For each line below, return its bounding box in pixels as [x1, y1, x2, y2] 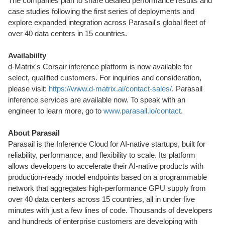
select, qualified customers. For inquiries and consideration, [8, 73, 201, 82]
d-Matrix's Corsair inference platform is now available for [8, 62, 192, 71]
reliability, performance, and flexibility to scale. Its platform [8, 151, 195, 159]
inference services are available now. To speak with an [8, 95, 185, 104]
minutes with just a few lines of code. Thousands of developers [8, 206, 212, 214]
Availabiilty [8, 51, 46, 60]
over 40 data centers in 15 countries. [8, 29, 127, 38]
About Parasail [8, 129, 60, 137]
